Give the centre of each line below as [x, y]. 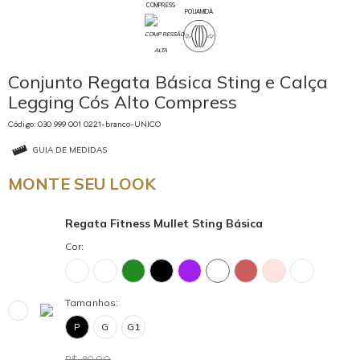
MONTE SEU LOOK [82, 184]
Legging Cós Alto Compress [123, 102]
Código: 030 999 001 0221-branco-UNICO [84, 124]
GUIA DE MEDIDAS [70, 150]
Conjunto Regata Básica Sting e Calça [168, 82]
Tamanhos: [92, 303]
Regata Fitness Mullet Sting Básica [164, 223]
